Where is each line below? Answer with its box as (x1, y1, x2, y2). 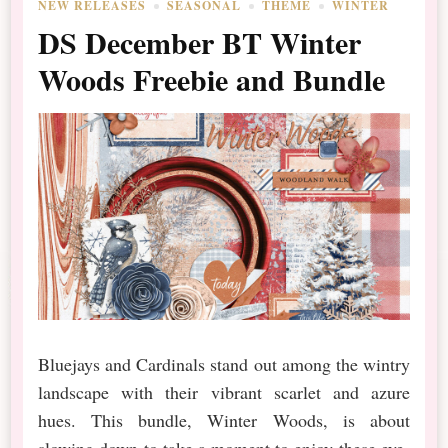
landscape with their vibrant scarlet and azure (38, 379, 410, 404)
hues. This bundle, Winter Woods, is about (38, 407, 410, 432)
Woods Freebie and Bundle (38, 57, 386, 102)
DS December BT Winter (38, 20, 362, 65)
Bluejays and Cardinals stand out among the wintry (38, 351, 410, 376)
